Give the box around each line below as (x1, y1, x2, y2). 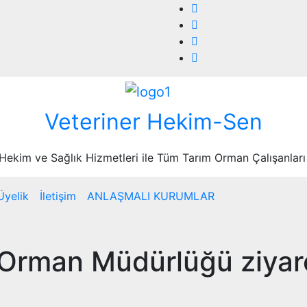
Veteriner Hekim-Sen (45, 108, 262, 135)
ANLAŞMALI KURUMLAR (87, 188, 214, 203)
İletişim (40, 188, 76, 203)
